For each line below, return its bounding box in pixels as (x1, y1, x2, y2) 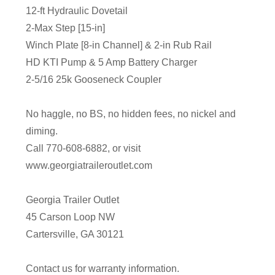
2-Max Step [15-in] (26, 22, 106, 33)
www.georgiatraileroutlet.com (26, 160, 153, 171)
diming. (26, 125, 58, 136)
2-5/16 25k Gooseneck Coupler (26, 74, 162, 85)
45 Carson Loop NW (26, 211, 115, 222)
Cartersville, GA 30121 (26, 228, 125, 239)
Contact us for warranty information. (26, 263, 180, 274)
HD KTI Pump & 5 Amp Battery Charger (26, 56, 198, 68)
